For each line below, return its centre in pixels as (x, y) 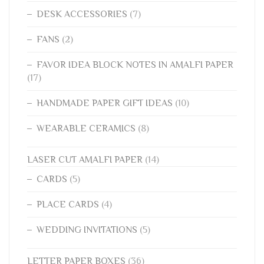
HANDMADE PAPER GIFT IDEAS (105, 103)
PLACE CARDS (68, 205)
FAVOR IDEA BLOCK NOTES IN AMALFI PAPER (135, 65)
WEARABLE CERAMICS (86, 129)
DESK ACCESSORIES (82, 14)
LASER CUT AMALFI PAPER (85, 160)
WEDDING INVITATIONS (87, 230)
